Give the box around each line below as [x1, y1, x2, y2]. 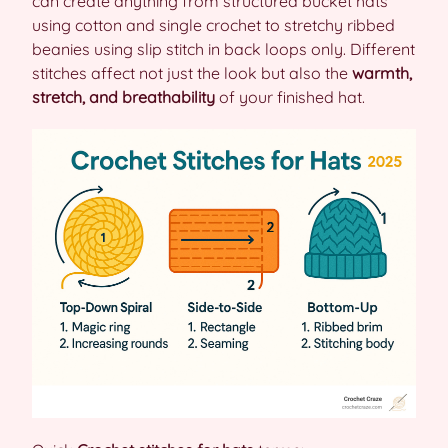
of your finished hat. [215, 87, 365, 107]
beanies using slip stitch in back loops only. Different [32, 39, 415, 59]
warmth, [352, 63, 412, 83]
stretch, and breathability [32, 87, 215, 107]
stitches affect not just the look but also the [32, 63, 352, 83]
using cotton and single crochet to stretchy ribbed [32, 15, 395, 35]
